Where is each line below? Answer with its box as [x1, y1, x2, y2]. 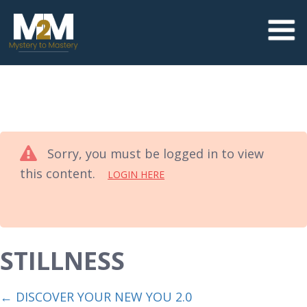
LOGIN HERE [108, 167, 165, 181]
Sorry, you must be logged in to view [47, 145, 265, 162]
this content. [20, 164, 99, 182]
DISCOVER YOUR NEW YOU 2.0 [12, 288, 192, 306]
